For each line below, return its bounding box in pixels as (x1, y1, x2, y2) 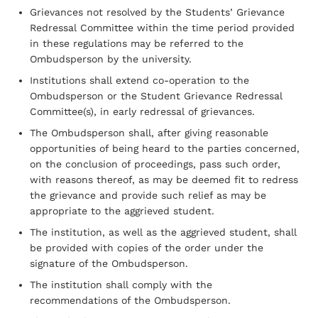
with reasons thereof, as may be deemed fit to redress (30, 173, 298, 185)
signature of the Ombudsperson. (30, 257, 188, 269)
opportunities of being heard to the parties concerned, (30, 142, 300, 154)
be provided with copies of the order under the (30, 241, 263, 253)
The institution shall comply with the (30, 278, 212, 290)
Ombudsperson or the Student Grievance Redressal (30, 89, 283, 102)
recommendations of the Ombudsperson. (30, 294, 231, 306)
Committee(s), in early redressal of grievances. (30, 105, 255, 117)
